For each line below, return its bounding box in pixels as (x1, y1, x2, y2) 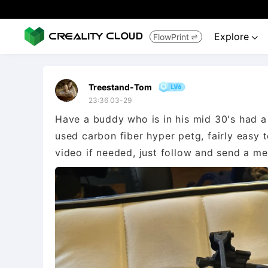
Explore (214, 31, 252, 42)
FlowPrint (153, 31, 189, 42)
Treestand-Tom (89, 81, 152, 92)
